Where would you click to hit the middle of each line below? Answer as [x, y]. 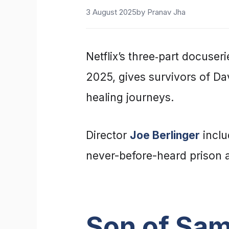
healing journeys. [131, 97]
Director [108, 135]
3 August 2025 [111, 12]
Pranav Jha [166, 12]
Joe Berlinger [165, 135]
